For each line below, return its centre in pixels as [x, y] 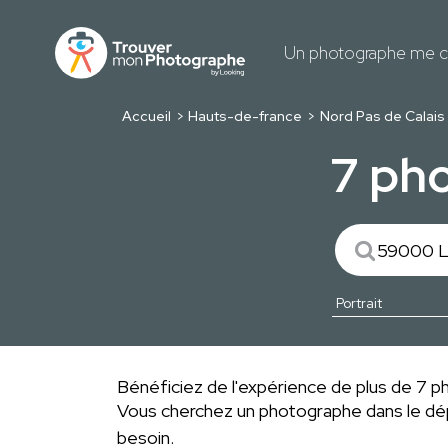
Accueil [146, 116]
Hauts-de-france [245, 116]
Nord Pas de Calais [382, 116]
